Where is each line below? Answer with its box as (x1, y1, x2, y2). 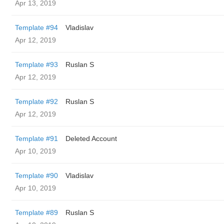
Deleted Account (65, 134, 117, 142)
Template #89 (15, 208, 58, 216)
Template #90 (15, 171, 58, 179)
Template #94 (15, 23, 58, 31)
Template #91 (15, 134, 58, 142)
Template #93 (15, 60, 58, 68)
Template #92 (15, 97, 58, 105)
